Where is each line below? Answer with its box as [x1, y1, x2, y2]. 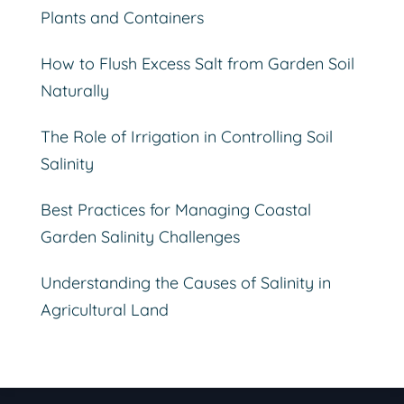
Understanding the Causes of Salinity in [40, 271, 331, 293]
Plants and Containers [40, 6, 204, 28]
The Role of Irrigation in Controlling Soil [40, 125, 333, 147]
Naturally [40, 79, 109, 101]
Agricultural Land [40, 298, 169, 320]
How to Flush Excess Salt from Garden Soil [40, 52, 354, 74]
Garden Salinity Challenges [40, 225, 240, 247]
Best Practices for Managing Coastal [40, 198, 311, 220]
